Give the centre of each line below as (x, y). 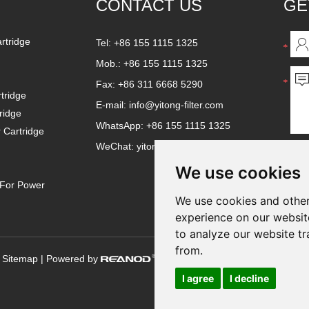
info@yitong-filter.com (176, 105)
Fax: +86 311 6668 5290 (149, 84)
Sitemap (21, 259)
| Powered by (71, 259)
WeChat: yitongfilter (139, 146)
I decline (249, 278)
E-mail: (112, 105)
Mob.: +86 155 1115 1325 (152, 63)
